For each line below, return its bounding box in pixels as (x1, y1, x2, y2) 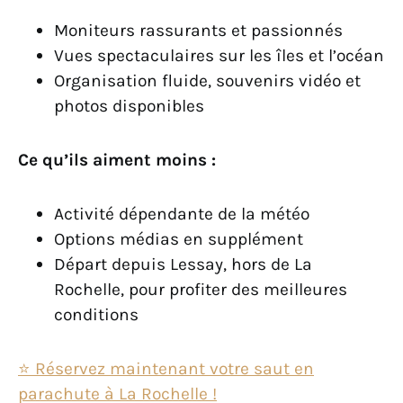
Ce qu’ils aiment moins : (18, 148, 216, 170)
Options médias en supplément (54, 228, 303, 249)
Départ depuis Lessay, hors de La (54, 253, 312, 274)
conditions (54, 303, 139, 325)
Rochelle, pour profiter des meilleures (54, 278, 347, 300)
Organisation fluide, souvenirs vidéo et (54, 69, 361, 91)
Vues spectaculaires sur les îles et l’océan (54, 44, 384, 66)
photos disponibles (54, 94, 204, 116)
